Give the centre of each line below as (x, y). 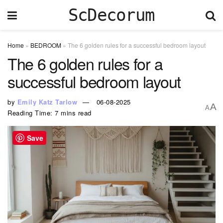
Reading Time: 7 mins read (50, 112)
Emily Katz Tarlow (47, 102)
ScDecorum (111, 15)
